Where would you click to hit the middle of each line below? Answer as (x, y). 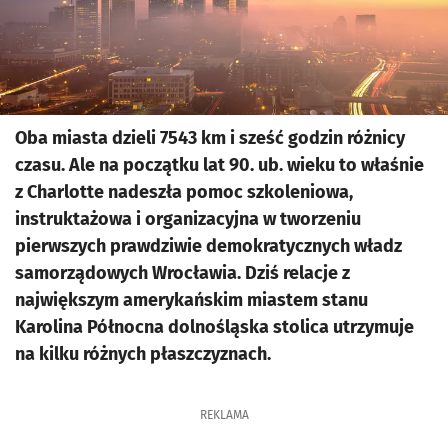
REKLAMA (224, 414)
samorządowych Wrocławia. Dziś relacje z (182, 272)
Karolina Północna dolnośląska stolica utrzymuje (214, 326)
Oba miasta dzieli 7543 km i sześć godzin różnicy (210, 137)
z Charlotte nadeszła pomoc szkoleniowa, (184, 191)
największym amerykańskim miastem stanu (191, 299)
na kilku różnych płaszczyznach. (143, 353)
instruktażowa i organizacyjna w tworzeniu (188, 218)
